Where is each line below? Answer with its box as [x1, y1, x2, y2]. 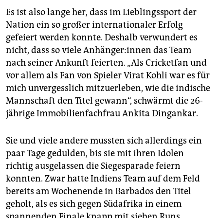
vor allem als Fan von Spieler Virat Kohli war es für [6, 70, 210, 81]
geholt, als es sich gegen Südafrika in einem [6, 198, 182, 209]
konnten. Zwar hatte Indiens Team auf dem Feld [6, 173, 200, 184]
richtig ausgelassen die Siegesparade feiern [6, 160, 181, 171]
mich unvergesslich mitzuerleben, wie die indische [6, 82, 210, 93]
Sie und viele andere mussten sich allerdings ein [6, 135, 202, 146]
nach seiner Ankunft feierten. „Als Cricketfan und [6, 57, 207, 68]
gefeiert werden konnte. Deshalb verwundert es [6, 32, 198, 43]
